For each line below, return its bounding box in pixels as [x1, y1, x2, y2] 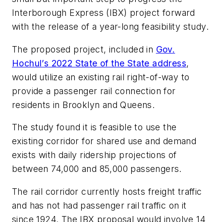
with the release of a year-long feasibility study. [12, 21, 209, 32]
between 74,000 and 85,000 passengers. [12, 164, 182, 174]
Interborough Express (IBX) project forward [12, 7, 195, 18]
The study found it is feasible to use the [12, 122, 177, 133]
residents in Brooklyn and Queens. [12, 99, 155, 110]
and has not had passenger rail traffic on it [12, 200, 187, 211]
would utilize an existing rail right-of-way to [12, 71, 190, 82]
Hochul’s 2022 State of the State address [12, 57, 186, 68]
